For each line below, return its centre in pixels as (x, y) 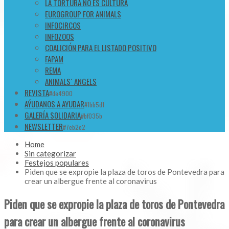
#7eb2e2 (74, 127)
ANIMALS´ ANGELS (71, 82)
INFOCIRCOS (63, 25)
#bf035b (91, 116)
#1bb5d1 (94, 105)
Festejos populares (57, 163)
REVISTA (37, 93)
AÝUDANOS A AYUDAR (54, 104)
